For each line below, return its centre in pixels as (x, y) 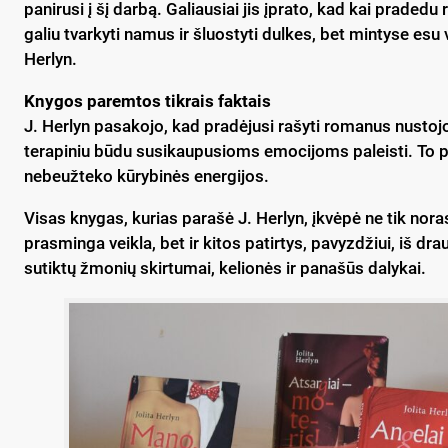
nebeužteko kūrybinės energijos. (146, 175)
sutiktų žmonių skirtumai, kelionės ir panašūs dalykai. (225, 267)
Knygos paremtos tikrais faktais (147, 100)
